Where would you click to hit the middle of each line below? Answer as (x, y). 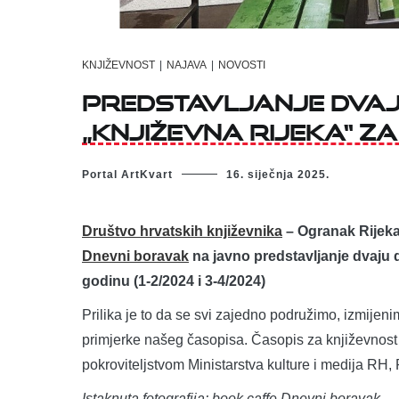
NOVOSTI (242, 65)
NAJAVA (187, 65)
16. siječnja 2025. (278, 174)
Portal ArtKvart (127, 174)
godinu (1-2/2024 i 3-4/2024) (174, 281)
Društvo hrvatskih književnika (182, 231)
